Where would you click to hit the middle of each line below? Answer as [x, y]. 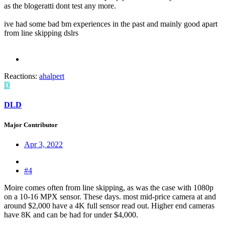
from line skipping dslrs [41, 33]
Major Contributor [31, 125]
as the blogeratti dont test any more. [60, 6]
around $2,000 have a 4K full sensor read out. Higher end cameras [109, 205]
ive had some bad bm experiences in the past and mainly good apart [111, 24]
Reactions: [21, 76]
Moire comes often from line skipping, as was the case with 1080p [109, 187]
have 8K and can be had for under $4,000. [71, 214]
